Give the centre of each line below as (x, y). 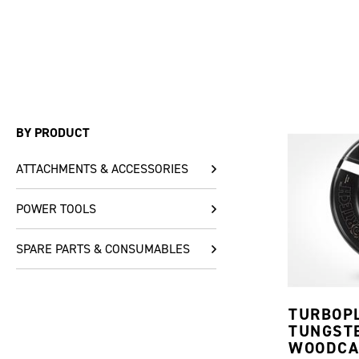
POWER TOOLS (56, 209)
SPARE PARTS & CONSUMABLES (103, 249)
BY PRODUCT (53, 133)
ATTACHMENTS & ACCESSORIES (102, 169)
